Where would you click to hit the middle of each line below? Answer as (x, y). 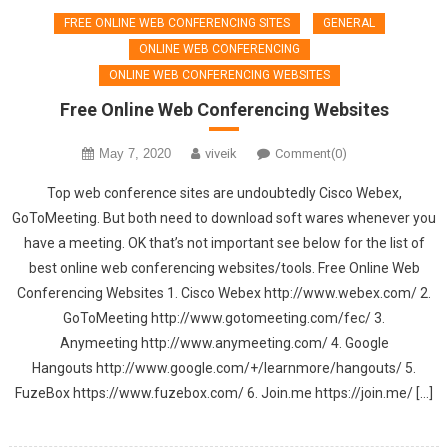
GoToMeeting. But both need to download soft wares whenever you (224, 217)
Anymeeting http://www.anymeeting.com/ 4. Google (224, 342)
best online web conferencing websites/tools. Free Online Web (224, 267)
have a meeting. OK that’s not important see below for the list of (224, 242)
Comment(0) (310, 153)
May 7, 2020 (134, 153)
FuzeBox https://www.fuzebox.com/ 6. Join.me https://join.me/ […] (224, 392)
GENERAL (348, 22)
